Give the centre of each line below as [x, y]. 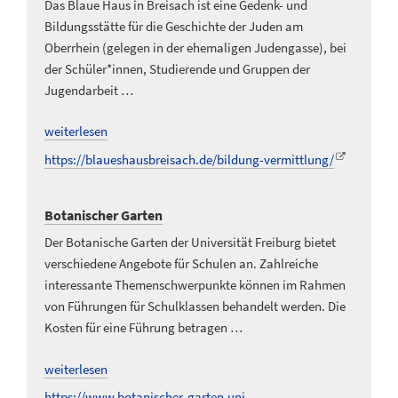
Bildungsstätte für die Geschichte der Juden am [174, 26]
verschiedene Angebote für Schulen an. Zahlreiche [181, 264]
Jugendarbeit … [89, 90]
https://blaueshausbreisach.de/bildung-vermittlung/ [189, 159]
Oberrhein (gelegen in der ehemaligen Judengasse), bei [195, 47]
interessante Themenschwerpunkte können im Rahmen [195, 285]
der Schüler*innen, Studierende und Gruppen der [177, 68]
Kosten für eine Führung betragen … [143, 328]
